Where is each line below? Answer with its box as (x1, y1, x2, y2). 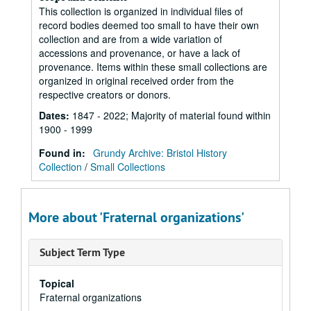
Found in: (39, 146, 88, 160)
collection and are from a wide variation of (39, 32, 222, 46)
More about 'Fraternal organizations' (28, 208, 244, 226)
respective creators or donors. (39, 87, 171, 101)
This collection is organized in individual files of (39, 4, 243, 18)
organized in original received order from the (39, 74, 234, 87)
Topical (40, 276, 74, 290)
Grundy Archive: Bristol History (93, 146, 227, 160)
